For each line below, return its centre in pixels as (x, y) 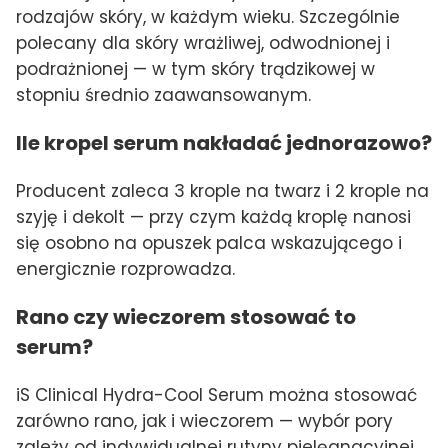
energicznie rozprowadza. (125, 268)
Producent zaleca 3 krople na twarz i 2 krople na (222, 190)
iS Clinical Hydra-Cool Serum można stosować (216, 394)
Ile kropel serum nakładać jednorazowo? (224, 142)
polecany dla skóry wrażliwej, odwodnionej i (203, 43)
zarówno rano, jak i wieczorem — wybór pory (204, 420)
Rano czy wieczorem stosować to (186, 316)
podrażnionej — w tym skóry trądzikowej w (195, 69)
